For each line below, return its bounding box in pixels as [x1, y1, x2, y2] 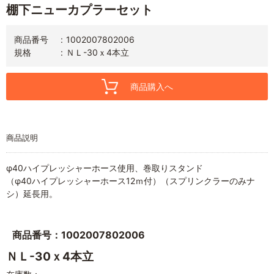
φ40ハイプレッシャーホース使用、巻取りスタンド [6, 162, 203, 173]
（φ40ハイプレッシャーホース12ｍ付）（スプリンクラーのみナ [6, 175, 255, 186]
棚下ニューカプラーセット [6, 2, 153, 17]
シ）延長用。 [6, 188, 57, 199]
